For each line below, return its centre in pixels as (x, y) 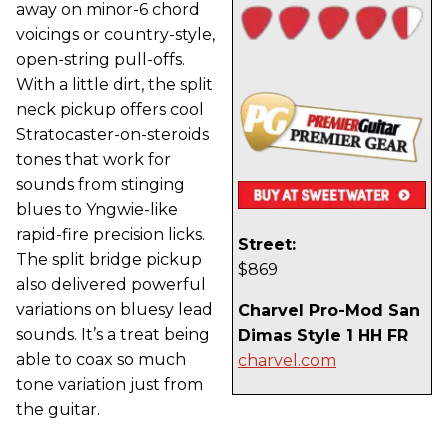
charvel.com (287, 360)
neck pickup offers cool (110, 109)
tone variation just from (109, 384)
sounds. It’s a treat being (113, 334)
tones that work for (93, 159)
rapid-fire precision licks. (110, 234)
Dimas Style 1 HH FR (323, 335)
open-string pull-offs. (100, 59)
